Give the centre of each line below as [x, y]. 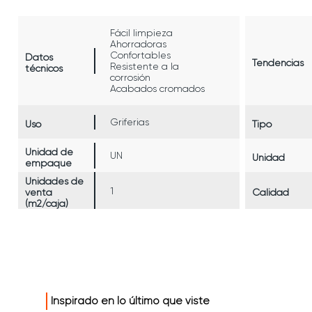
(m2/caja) [47, 203]
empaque [48, 163]
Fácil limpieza [142, 33]
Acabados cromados [158, 88]
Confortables [141, 55]
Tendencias [278, 62]
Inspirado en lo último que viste [130, 301]
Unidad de [49, 151]
